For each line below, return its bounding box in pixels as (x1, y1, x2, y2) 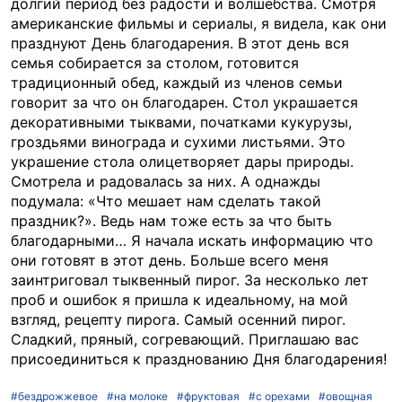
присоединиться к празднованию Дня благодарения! (11, 350, 387, 368)
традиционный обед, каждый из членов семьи (11, 74, 343, 92)
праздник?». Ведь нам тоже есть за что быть (11, 212, 332, 230)
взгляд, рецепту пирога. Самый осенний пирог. (11, 310, 345, 328)
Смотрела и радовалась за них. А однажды (11, 172, 320, 190)
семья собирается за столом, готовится (11, 54, 299, 72)
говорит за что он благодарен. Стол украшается (11, 93, 358, 111)
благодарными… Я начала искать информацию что (11, 232, 373, 249)
